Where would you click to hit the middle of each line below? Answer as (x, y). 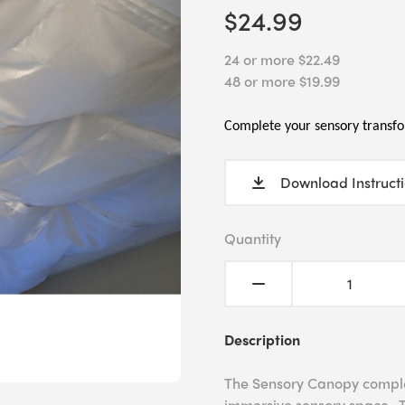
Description (262, 339)
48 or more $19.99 (282, 81)
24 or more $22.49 (282, 59)
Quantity (253, 238)
